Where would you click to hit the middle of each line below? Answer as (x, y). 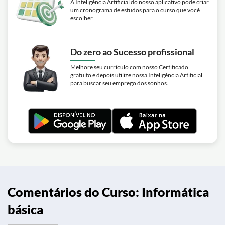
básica (25, 209)
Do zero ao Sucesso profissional (132, 52)
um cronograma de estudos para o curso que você (135, 10)
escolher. (82, 18)
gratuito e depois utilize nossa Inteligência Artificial (136, 75)
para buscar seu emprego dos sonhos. (119, 83)
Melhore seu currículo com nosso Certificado (129, 67)
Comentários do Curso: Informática (108, 192)
